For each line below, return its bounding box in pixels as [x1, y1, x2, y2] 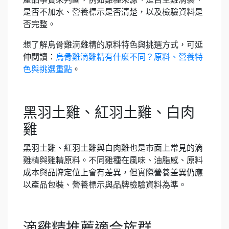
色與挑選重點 [23, 65, 72, 74]
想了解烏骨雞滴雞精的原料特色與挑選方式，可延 [23, 40, 203, 49]
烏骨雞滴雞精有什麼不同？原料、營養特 [56, 53, 203, 61]
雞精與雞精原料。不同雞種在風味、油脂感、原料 [23, 156, 203, 165]
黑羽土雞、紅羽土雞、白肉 [23, 105, 195, 121]
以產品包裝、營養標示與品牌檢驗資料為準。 [23, 180, 187, 189]
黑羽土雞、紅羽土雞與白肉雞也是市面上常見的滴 [23, 144, 203, 152]
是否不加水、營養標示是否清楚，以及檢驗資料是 [23, 8, 203, 16]
